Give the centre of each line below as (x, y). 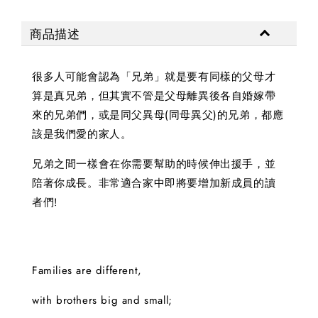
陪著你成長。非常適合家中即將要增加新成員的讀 (154, 183)
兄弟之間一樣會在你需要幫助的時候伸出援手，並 (154, 164)
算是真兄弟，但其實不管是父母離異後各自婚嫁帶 (154, 96)
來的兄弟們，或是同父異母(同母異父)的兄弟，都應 (158, 115)
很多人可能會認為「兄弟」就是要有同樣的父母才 (154, 77)
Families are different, (87, 271)
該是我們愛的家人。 (82, 135)
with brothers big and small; (102, 301)
